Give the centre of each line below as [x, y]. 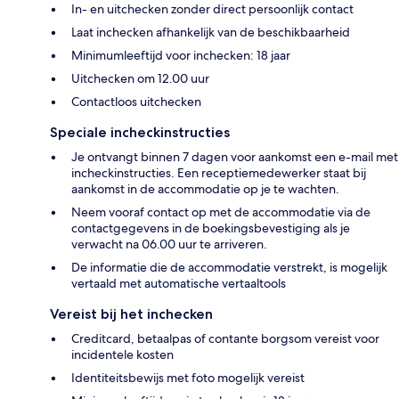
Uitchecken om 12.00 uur [140, 78]
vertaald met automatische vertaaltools [179, 283]
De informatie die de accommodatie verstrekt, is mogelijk [229, 267]
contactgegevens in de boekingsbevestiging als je [211, 228]
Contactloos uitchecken [136, 101]
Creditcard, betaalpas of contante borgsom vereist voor [225, 338]
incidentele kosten [122, 354]
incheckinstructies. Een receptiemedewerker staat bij [219, 172]
